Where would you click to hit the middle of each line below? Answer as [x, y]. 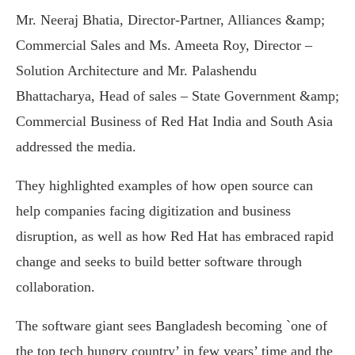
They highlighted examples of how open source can [164, 185]
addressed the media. [76, 147]
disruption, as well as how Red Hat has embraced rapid [175, 236]
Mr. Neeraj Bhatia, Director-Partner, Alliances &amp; [170, 20]
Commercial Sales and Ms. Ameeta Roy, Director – [164, 45]
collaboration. [55, 287]
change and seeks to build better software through [159, 261]
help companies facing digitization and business [153, 211]
